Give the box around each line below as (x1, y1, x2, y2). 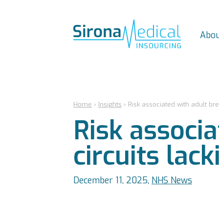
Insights (98, 100, 122, 109)
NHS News (152, 175, 192, 186)
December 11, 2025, (73, 175, 152, 186)
